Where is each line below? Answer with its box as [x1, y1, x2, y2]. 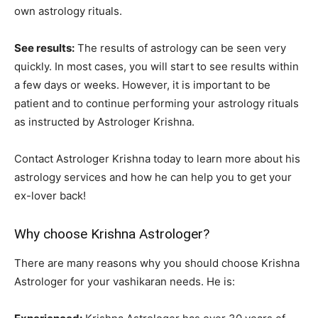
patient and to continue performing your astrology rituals [14, 97, 299, 111]
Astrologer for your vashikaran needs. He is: [14, 275, 235, 289]
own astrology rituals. [14, 4, 122, 18]
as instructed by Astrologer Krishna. [14, 115, 194, 129]
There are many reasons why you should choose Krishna [14, 256, 300, 270]
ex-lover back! [14, 189, 86, 203]
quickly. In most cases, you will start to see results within [14, 60, 299, 74]
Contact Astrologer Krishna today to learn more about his [14, 152, 300, 166]
